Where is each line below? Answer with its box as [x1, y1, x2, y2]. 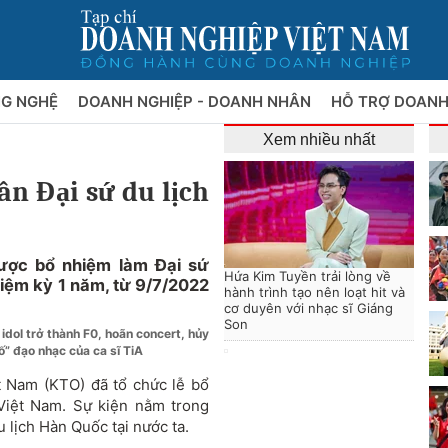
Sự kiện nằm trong [72, 396, 210, 415]
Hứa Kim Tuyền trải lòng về [224, 268, 391, 284]
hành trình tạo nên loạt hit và [224, 284, 405, 300]
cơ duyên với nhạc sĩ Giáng [224, 300, 393, 316]
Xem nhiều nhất [263, 131, 375, 148]
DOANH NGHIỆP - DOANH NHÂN [77, 92, 315, 111]
